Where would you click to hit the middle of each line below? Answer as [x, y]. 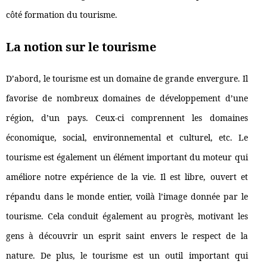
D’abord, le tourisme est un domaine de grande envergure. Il [127, 79]
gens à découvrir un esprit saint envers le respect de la [127, 236]
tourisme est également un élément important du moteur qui [127, 157]
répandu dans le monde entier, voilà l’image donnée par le [127, 197]
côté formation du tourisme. [62, 15]
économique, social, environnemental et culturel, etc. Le [127, 138]
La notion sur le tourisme [81, 47]
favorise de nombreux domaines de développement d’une [127, 98]
